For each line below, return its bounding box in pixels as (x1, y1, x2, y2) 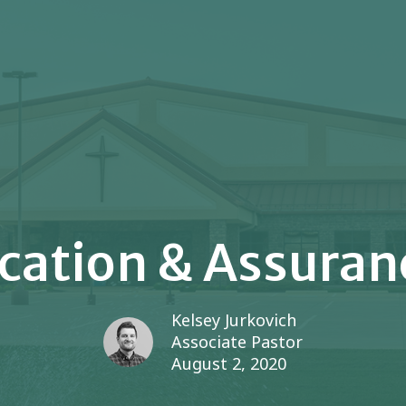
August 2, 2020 (171, 353, 286, 375)
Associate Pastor (171, 331, 303, 353)
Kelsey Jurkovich (171, 309, 296, 332)
